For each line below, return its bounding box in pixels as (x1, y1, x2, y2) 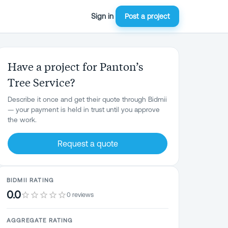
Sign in (91, 12, 113, 20)
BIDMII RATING (7, 177, 54, 183)
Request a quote (57, 139, 118, 148)
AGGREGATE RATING (7, 217, 73, 223)
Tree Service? (8, 75, 75, 89)
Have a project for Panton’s (8, 59, 143, 73)
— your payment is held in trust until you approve (8, 105, 160, 113)
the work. (8, 116, 37, 124)
